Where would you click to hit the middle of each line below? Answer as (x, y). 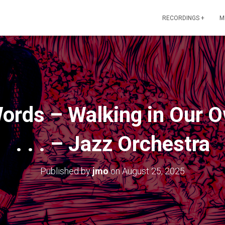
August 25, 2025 (153, 171)
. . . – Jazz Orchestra (113, 144)
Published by (66, 171)
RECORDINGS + (183, 18)
